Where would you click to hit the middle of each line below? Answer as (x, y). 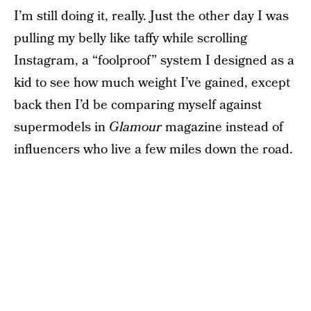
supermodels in (61, 127)
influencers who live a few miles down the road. (153, 150)
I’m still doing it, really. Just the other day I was (151, 16)
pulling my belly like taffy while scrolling (131, 39)
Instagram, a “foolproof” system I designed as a (154, 61)
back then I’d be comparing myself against (138, 105)
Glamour (137, 127)
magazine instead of (224, 127)
